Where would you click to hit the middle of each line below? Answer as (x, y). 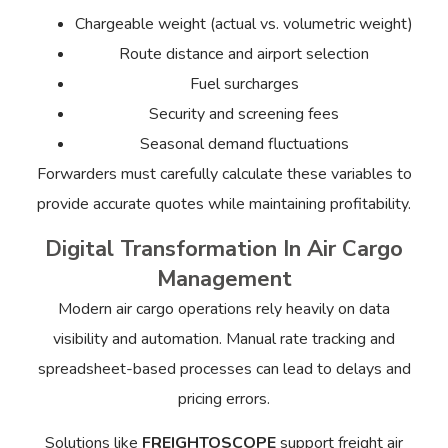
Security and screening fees (244, 114)
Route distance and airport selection (244, 54)
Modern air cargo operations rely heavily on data (224, 308)
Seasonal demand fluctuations (244, 144)
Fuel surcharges (244, 84)
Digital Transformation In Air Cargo (224, 248)
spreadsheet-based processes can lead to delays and (224, 368)
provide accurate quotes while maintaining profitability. (224, 204)
